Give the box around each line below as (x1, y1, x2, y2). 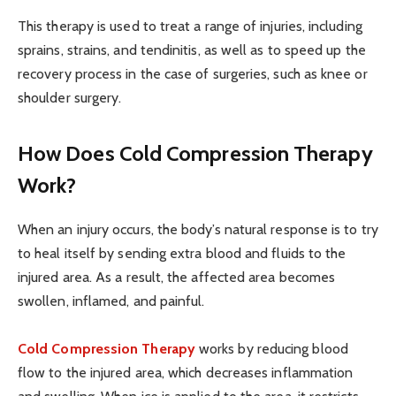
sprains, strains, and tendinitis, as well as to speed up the (18, 41, 366, 58)
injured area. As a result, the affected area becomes (18, 269, 336, 286)
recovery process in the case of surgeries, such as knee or (18, 65, 368, 82)
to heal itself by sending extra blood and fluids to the (18, 245, 346, 263)
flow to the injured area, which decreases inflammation (18, 364, 354, 382)
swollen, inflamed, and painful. (18, 293, 205, 310)
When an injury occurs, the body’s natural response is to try (18, 221, 378, 239)
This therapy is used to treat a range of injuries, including (18, 17, 362, 34)
